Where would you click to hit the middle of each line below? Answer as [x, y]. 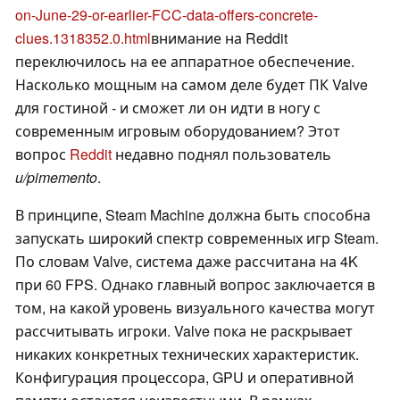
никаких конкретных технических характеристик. [187, 354]
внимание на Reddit [219, 38]
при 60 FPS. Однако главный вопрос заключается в [195, 285]
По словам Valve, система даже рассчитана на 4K [187, 262]
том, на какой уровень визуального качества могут [195, 308]
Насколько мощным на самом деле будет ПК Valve [192, 85]
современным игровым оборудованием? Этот [178, 131]
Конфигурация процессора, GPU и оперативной [184, 378]
